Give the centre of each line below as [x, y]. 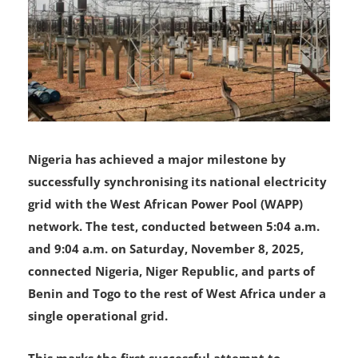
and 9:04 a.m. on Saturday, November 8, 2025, [166, 283]
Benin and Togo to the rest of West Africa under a [177, 328]
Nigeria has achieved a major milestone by [157, 194]
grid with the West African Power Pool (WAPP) [165, 239]
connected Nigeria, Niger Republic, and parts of [171, 306]
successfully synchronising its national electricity [177, 216]
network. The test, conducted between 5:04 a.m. [174, 261]
